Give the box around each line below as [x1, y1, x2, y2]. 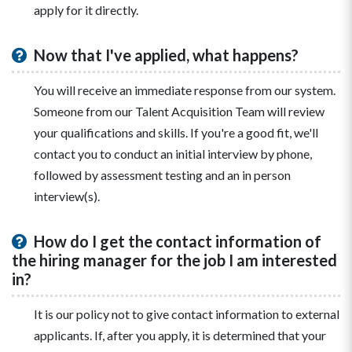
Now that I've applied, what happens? [31, 46, 299, 65]
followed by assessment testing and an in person [34, 167, 291, 183]
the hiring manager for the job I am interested [12, 251, 337, 270]
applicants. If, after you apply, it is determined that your [34, 328, 326, 343]
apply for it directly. [34, 2, 138, 18]
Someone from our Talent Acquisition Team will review [34, 104, 324, 119]
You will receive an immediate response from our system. [34, 82, 335, 98]
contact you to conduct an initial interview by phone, [34, 146, 312, 162]
